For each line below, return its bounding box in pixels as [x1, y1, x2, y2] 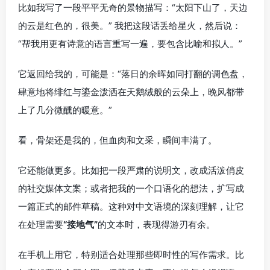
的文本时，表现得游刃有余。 [98, 218, 215, 230]
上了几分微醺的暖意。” [18, 104, 112, 116]
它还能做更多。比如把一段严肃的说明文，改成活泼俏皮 [18, 164, 244, 176]
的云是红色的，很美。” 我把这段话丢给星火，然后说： [18, 19, 241, 31]
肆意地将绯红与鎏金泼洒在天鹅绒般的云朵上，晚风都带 [18, 86, 244, 98]
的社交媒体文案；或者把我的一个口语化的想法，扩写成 [18, 182, 244, 194]
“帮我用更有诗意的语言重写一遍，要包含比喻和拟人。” [18, 37, 242, 49]
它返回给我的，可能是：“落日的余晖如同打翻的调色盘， [18, 67, 248, 80]
